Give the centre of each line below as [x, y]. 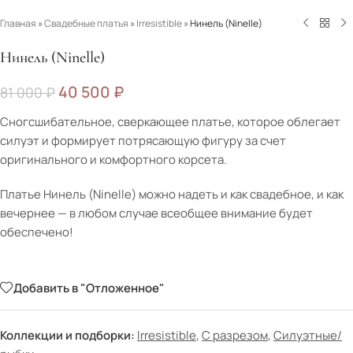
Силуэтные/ [308, 336]
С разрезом [235, 336]
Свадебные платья [86, 23]
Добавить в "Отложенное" [89, 288]
